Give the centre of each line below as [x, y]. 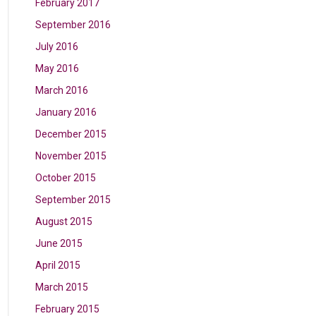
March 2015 [62, 287]
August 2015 [64, 221]
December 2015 [71, 134]
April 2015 [58, 265]
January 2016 [66, 112]
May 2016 [57, 68]
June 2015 [59, 243]
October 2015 [66, 178]
